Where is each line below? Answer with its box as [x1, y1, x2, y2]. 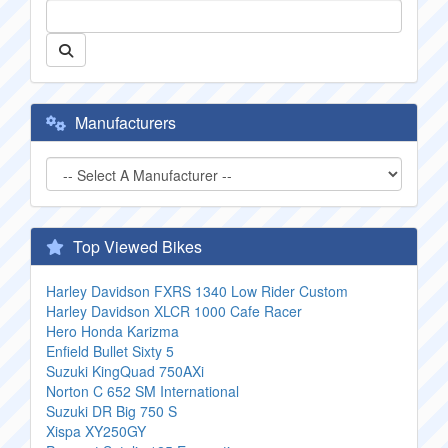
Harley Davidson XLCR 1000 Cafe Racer [46, 301, 302, 321]
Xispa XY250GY [46, 421, 146, 441]
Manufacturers [71, 111, 176, 134]
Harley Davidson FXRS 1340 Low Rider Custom [46, 281, 348, 301]
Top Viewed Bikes [69, 235, 202, 258]
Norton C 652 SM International [46, 381, 239, 401]
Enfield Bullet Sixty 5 [46, 341, 174, 361]
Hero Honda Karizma [46, 321, 179, 341]
